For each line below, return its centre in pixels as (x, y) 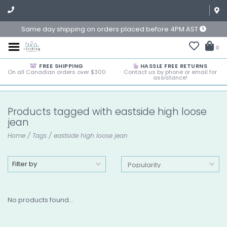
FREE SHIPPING (60, 66)
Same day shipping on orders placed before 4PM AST (110, 29)
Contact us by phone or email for (170, 72)
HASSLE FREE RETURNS (173, 66)
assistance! (170, 78)
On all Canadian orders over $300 (57, 72)
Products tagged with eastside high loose (107, 112)
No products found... (41, 200)
